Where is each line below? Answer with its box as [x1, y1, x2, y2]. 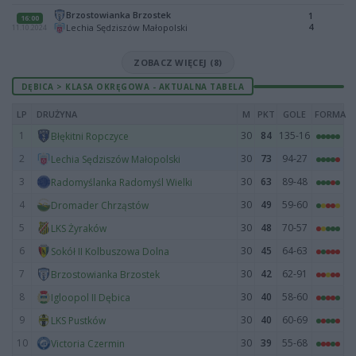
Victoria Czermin [51, 336, 125, 350]
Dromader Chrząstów [51, 198, 149, 212]
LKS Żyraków [51, 221, 106, 235]
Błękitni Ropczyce [51, 129, 129, 143]
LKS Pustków [51, 313, 106, 327]
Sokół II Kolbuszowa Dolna [51, 244, 169, 258]
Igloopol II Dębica [51, 290, 130, 304]
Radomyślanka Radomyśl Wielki [51, 175, 192, 189]
